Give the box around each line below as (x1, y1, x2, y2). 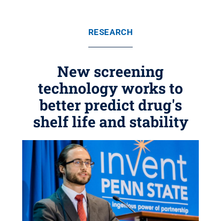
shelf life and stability (33, 112, 188, 131)
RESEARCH (88, 27, 133, 37)
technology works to (38, 78, 183, 98)
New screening (57, 62, 164, 81)
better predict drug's (39, 95, 182, 114)
